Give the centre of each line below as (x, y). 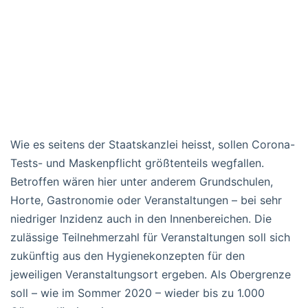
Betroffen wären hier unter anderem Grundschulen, (142, 182)
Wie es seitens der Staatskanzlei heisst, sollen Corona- (153, 145)
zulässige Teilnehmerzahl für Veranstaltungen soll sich (150, 238)
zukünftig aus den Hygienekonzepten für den (128, 256)
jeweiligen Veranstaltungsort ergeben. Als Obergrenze (151, 275)
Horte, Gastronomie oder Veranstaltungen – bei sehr (146, 200)
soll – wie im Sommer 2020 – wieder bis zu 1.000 (137, 293)
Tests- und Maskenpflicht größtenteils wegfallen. (137, 163)
